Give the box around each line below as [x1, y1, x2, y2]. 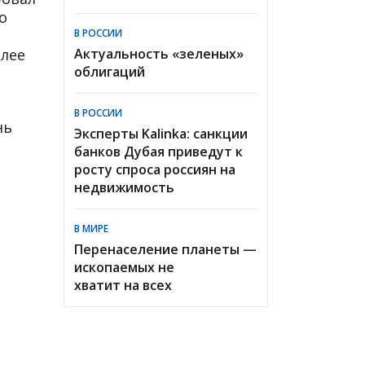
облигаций [74, 62, 145, 81]
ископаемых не [74, 257, 174, 276]
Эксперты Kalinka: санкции [74, 124, 248, 143]
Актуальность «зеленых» [74, 44, 244, 63]
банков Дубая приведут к [74, 142, 243, 161]
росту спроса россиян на [74, 160, 235, 178]
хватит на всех [74, 275, 172, 294]
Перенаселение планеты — [74, 240, 257, 258]
